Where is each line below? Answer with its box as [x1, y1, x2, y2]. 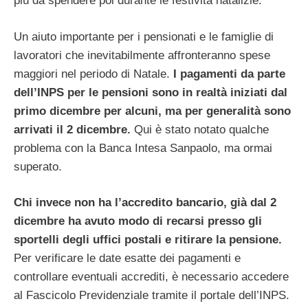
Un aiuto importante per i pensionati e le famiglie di [14, 30, 274, 43]
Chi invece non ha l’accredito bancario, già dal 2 [14, 196, 276, 210]
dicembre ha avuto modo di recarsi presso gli [14, 214, 262, 228]
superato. [14, 159, 62, 173]
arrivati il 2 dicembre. [14, 122, 131, 136]
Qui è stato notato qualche [131, 122, 269, 136]
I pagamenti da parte [170, 67, 285, 80]
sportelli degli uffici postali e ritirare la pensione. [14, 233, 282, 247]
